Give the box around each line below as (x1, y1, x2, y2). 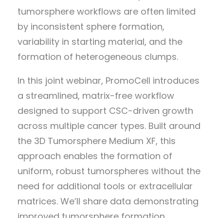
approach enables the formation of (18, 150, 172, 162)
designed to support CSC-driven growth (18, 105, 193, 117)
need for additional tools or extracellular (18, 180, 193, 192)
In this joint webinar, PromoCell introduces (18, 74, 200, 87)
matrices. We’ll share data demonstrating (18, 195, 199, 207)
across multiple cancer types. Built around (18, 120, 200, 132)
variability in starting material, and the (18, 36, 182, 48)
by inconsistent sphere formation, (18, 20, 164, 33)
